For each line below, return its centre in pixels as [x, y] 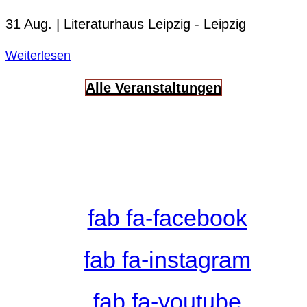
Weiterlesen [38, 55]
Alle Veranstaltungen [153, 87]
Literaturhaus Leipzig [129, 24]
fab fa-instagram [167, 259]
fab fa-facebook [167, 218]
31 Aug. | [35, 24]
